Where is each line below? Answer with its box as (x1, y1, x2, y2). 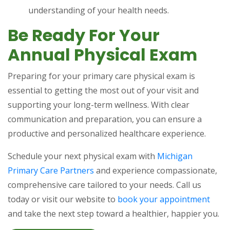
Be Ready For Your (8, 24, 160, 47)
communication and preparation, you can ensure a (8, 113, 202, 125)
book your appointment (118, 194, 210, 205)
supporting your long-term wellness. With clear (8, 99, 189, 110)
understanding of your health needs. (28, 5, 171, 16)
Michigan (157, 150, 193, 162)
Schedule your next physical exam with (8, 150, 157, 162)
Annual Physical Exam (8, 43, 197, 66)
